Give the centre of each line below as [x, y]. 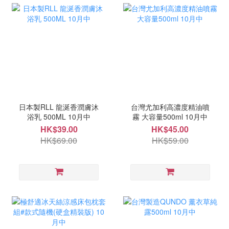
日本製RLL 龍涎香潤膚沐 [59, 107]
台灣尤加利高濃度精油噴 [170, 107]
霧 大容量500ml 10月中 [170, 117]
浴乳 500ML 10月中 [59, 117]
